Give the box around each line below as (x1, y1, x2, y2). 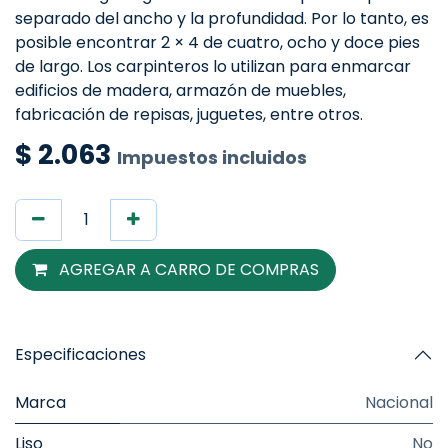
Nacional (365, 391, 433, 414)
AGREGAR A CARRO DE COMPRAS (55, 258, 319, 281)
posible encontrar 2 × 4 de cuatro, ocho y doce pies (15, 31, 420, 54)
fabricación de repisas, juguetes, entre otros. (15, 103, 363, 126)
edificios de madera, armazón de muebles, (15, 79, 346, 102)
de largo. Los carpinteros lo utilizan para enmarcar (15, 55, 411, 78)
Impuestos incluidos (117, 145, 307, 170)
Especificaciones (15, 343, 146, 366)
